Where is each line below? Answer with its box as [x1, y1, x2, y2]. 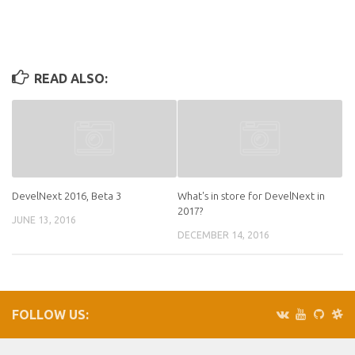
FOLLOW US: [12, 307, 89, 323]
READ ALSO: [33, 71, 108, 86]
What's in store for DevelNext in [177, 189, 325, 201]
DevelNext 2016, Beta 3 [12, 189, 121, 201]
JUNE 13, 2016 [12, 214, 76, 225]
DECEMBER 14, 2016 [177, 229, 269, 240]
